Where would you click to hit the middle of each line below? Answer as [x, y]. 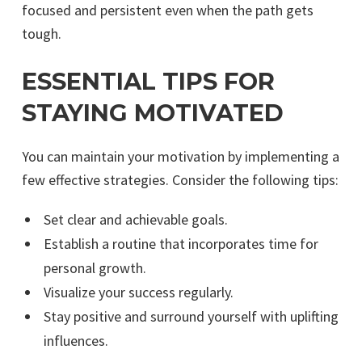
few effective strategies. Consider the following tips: [180, 180]
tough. [42, 34]
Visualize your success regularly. [138, 292]
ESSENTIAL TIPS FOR [148, 81]
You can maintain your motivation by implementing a [181, 156]
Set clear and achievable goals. [135, 219]
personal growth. [95, 268]
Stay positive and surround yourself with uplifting [191, 316]
